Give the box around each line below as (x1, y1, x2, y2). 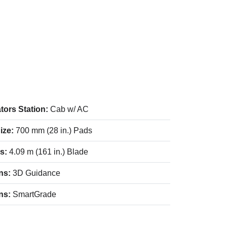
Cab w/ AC (50, 105, 89, 114)
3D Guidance (13, 169, 60, 178)
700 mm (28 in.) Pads (16, 126, 92, 135)
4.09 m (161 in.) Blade (9, 147, 88, 157)
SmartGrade (13, 190, 56, 199)
